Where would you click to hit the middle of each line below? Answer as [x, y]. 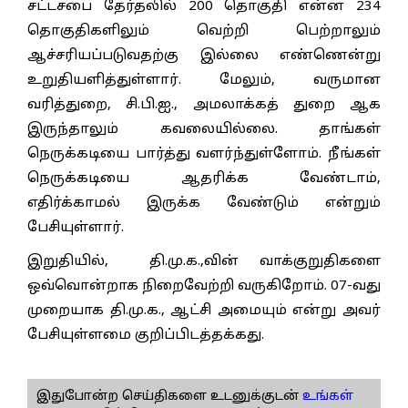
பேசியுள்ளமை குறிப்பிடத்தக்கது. [146, 335]
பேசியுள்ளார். [76, 228]
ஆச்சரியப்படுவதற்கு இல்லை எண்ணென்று [204, 56]
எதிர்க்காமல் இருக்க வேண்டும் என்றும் [204, 203]
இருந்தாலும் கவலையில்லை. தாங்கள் [204, 129]
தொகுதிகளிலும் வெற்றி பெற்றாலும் [204, 31]
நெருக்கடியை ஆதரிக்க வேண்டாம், [204, 178]
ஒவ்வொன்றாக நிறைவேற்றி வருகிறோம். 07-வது [204, 286]
